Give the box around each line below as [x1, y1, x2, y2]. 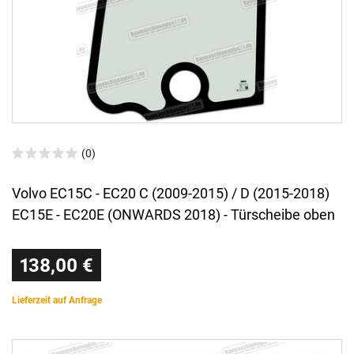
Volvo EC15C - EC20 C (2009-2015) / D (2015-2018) [12, 185, 330, 202]
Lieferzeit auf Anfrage [12, 295, 102, 307]
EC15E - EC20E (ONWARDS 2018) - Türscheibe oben [12, 206, 335, 224]
